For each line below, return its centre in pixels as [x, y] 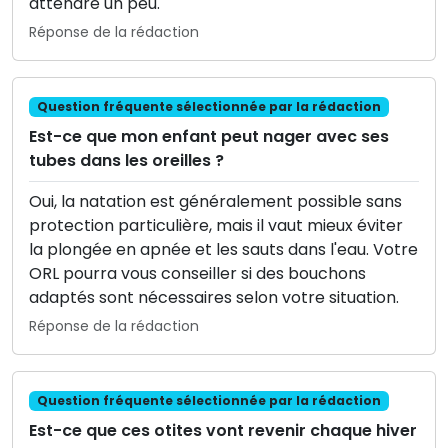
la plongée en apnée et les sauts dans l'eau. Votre [223, 249]
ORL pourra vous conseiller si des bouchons [197, 273]
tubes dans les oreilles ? [126, 160]
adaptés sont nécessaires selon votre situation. [214, 297]
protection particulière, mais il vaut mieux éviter [216, 225]
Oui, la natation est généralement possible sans [215, 201]
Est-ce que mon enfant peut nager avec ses [209, 136]
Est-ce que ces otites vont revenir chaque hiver [223, 431]
